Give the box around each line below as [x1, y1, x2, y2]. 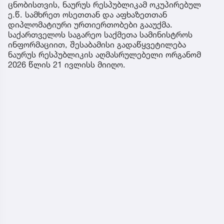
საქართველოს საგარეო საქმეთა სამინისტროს [8, 29, 192, 39]
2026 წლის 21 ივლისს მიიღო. [8, 59, 125, 69]
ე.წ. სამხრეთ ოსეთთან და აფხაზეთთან [8, 9, 167, 19]
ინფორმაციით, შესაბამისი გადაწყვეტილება [8, 39, 186, 49]
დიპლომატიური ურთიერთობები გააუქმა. [8, 19, 172, 29]
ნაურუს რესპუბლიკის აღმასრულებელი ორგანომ [8, 49, 201, 59]
